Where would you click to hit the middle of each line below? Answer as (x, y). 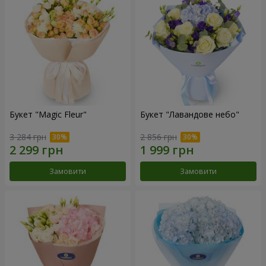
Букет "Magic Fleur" (48, 114)
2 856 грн (159, 137)
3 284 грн (28, 137)
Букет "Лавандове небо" (190, 114)
